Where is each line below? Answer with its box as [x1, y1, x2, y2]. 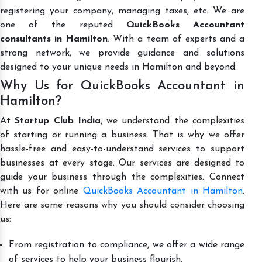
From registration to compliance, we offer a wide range [9, 240, 244, 250]
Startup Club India [15, 116, 101, 126]
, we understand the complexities [100, 116, 245, 126]
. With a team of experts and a [108, 34, 245, 44]
